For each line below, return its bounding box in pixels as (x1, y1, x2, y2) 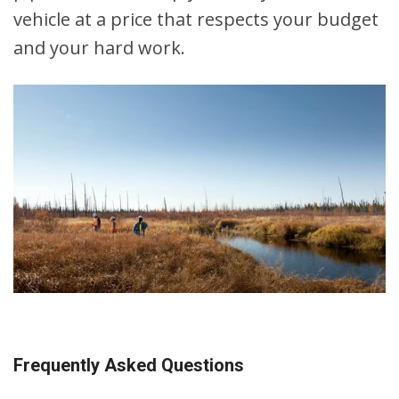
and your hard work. (13, 35, 185, 60)
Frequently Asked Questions (13, 354, 244, 377)
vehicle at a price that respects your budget (13, 6, 379, 31)
